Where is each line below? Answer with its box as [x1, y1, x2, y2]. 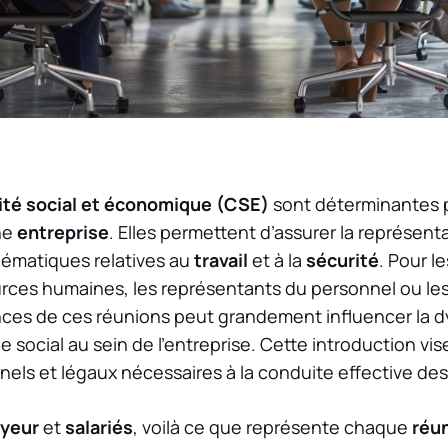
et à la [248, 248, 306, 273]
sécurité [306, 248, 379, 273]
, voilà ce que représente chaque [133, 415, 412, 440]
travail [194, 248, 248, 273]
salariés [65, 415, 133, 440]
